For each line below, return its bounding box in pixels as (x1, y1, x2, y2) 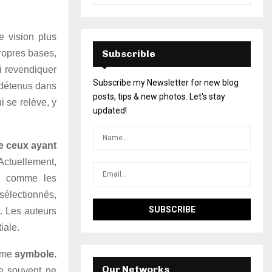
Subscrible (102, 47, 155, 59)
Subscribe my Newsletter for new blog (93, 77, 239, 87)
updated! (93, 105, 127, 115)
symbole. (15, 248, 56, 259)
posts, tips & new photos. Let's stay (93, 91, 225, 101)
